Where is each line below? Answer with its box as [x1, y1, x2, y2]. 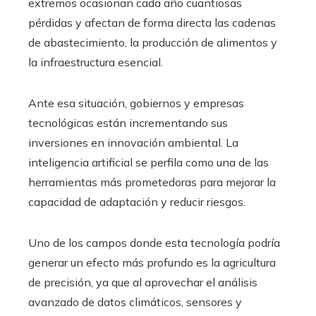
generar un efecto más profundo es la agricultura [28, 255, 276, 269]
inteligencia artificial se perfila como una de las [28, 154, 269, 169]
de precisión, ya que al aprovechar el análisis [28, 274, 257, 289]
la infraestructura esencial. [28, 54, 163, 69]
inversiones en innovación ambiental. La [28, 135, 238, 150]
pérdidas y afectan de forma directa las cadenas [28, 15, 276, 30]
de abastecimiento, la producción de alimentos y [28, 35, 277, 49]
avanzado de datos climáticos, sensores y [28, 294, 242, 309]
